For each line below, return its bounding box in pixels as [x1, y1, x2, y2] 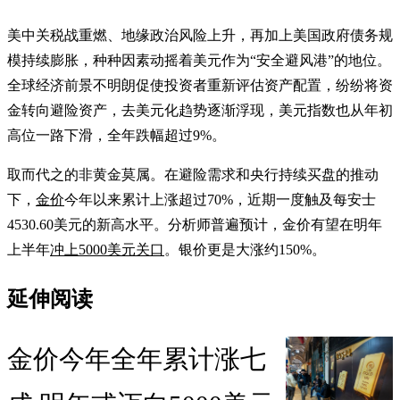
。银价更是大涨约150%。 [164, 242, 326, 258]
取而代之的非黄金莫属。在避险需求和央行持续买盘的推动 [7, 167, 379, 183]
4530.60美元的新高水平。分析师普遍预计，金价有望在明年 [7, 217, 382, 233]
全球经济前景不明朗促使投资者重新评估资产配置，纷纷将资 [7, 78, 393, 94]
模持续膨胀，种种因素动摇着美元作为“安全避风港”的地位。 [7, 53, 391, 69]
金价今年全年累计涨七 [7, 344, 266, 373]
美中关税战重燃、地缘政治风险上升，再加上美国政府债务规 [7, 28, 393, 44]
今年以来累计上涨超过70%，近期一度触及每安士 [64, 192, 376, 208]
